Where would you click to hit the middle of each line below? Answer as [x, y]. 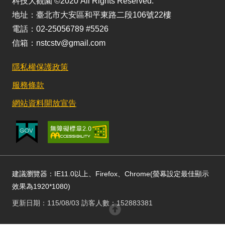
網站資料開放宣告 [44, 103]
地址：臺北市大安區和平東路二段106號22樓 [92, 15]
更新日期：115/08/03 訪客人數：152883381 [82, 203]
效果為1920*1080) [41, 186]
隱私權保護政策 [40, 67]
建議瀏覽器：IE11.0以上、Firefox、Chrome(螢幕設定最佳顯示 [110, 174]
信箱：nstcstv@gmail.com [59, 43]
